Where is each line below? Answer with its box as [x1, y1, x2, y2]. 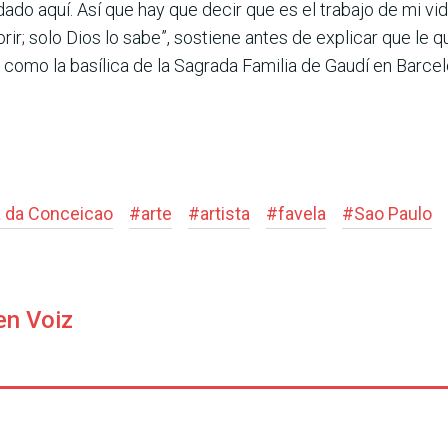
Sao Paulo [354, 203, 432, 225]
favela [278, 203, 326, 225]
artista [200, 203, 250, 225]
